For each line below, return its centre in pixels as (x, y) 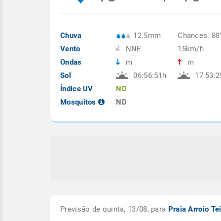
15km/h (191, 49)
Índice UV (77, 89)
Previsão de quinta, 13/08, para (114, 209)
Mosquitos (79, 102)
